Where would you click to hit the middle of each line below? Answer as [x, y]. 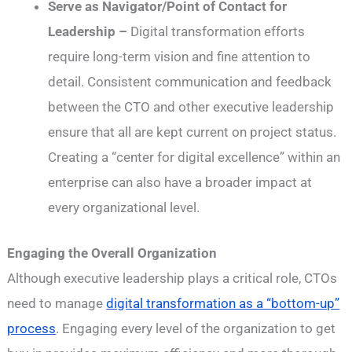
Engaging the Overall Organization [112, 253]
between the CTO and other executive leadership [191, 107]
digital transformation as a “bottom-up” [223, 304]
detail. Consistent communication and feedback [190, 82]
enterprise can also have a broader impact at [180, 183]
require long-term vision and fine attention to [180, 57]
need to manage [57, 304]
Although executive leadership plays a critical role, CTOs [172, 279]
